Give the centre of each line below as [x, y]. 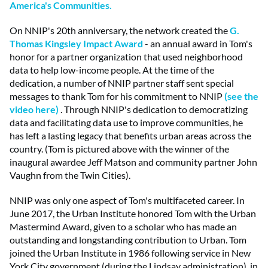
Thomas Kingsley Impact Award [77, 43]
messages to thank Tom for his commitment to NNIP [117, 96]
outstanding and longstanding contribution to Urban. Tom [128, 239]
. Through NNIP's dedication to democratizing [154, 109]
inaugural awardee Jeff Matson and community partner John [133, 162]
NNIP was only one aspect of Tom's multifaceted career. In [127, 200]
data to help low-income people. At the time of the [112, 69]
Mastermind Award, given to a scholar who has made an [123, 226]
